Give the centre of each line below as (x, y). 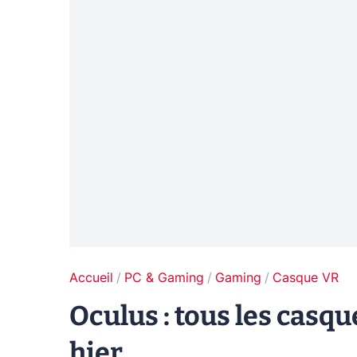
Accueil (91, 279)
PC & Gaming (164, 279)
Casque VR (306, 279)
